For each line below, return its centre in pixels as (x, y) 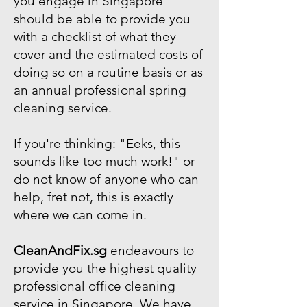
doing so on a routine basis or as (108, 72)
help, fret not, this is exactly (94, 197)
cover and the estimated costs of (108, 54)
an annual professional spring (100, 90)
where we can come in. (82, 215)
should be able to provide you (102, 19)
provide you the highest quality (105, 268)
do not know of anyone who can (106, 179)
